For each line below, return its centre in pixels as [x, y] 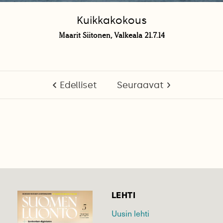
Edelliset [78, 85]
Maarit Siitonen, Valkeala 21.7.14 [111, 36]
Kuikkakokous [111, 21]
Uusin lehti [130, 214]
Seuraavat [140, 85]
